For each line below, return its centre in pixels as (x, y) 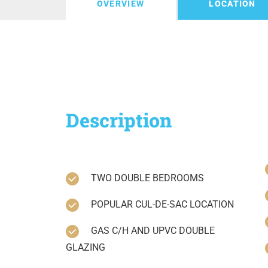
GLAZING (85, 248)
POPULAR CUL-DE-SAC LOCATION (162, 205)
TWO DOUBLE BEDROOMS (147, 178)
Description (118, 120)
